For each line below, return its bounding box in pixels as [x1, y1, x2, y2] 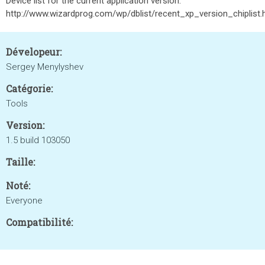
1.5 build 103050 [6, 135, 70, 146]
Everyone [6, 195, 43, 206]
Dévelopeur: [6, 46, 62, 58]
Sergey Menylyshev [6, 62, 83, 72]
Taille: [6, 156, 35, 168]
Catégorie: [6, 82, 53, 95]
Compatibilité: [6, 216, 73, 228]
